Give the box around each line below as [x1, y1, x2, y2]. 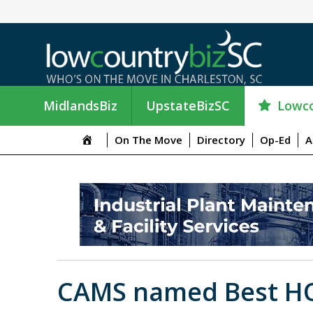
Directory [196, 132, 245, 147]
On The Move [114, 132, 182, 147]
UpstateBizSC [146, 97, 230, 115]
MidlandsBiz [43, 97, 117, 115]
